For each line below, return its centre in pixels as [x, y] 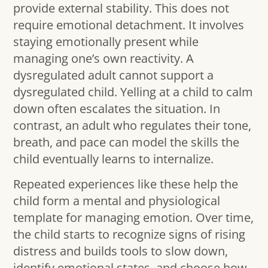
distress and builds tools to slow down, [121, 251]
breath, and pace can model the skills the [127, 142]
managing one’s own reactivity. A [104, 58]
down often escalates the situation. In [117, 108]
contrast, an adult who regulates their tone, [133, 125]
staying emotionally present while [106, 41]
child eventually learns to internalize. [114, 159]
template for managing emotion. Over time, [134, 218]
